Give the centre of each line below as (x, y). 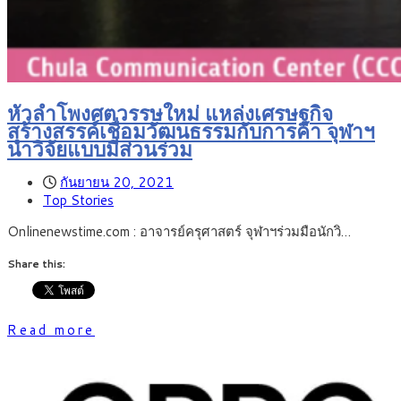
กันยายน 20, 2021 (117, 183)
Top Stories (78, 200)
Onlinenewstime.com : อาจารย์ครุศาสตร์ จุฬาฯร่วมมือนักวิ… (179, 232)
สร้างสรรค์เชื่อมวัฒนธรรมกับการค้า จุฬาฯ (191, 130)
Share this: (36, 264)
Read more (51, 330)
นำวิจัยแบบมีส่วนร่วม (100, 148)
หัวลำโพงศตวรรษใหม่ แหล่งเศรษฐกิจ (170, 112)
